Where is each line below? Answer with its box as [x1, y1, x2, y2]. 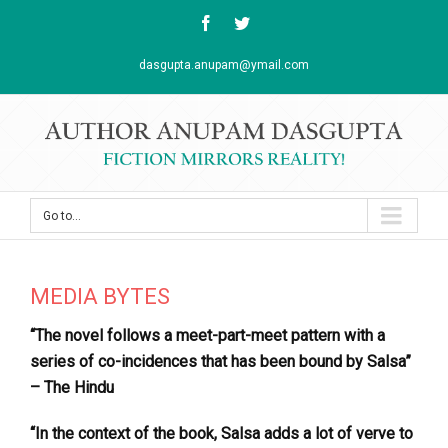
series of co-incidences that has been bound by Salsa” [30, 352, 411, 372]
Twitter [249, 14, 294, 30]
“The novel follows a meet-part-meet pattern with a [30, 326, 385, 346]
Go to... [43, 209, 81, 224]
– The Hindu [30, 378, 114, 398]
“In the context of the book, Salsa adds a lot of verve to [30, 424, 413, 444]
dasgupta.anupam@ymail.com [139, 58, 309, 72]
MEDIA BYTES [30, 284, 170, 310]
